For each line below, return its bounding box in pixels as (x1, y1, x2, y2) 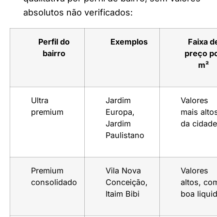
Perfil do (38, 36, 70, 46)
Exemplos (110, 36, 148, 46)
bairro (43, 48, 65, 58)
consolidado (31, 177, 77, 187)
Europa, (106, 107, 135, 117)
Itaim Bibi (106, 188, 139, 199)
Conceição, (106, 177, 148, 187)
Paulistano (106, 130, 144, 140)
